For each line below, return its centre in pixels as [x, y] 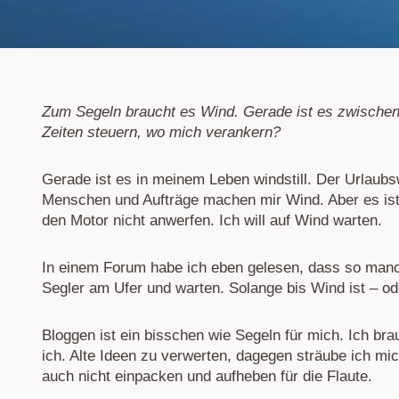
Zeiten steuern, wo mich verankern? [161, 133]
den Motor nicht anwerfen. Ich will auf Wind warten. [212, 221]
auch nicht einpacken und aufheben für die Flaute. [207, 377]
